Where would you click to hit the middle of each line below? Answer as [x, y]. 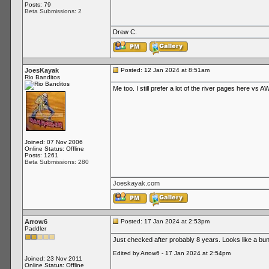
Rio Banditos [42, 77]
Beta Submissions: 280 [56, 162]
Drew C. [125, 32]
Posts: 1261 [41, 155]
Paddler [35, 228]
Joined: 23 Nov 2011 [53, 258]
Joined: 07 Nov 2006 [53, 142]
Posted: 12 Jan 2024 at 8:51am [164, 70]
